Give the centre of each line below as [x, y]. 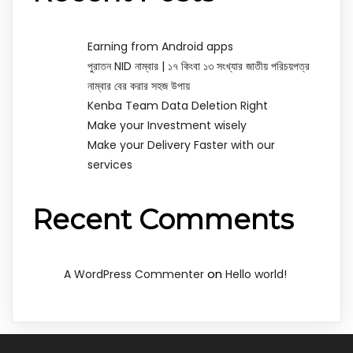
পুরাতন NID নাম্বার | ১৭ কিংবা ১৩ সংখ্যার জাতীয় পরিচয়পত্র [199, 66]
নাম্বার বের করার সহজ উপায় [139, 85]
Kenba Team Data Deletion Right [178, 105]
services [110, 164]
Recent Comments [163, 219]
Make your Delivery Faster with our [181, 145]
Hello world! [256, 274]
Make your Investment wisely [167, 125]
